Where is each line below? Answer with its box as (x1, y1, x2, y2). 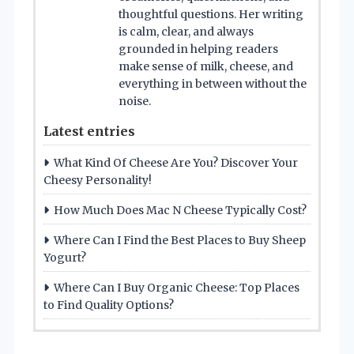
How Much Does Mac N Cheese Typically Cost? (54, 202, 307, 217)
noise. (119, 93, 151, 108)
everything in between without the (119, 76, 307, 91)
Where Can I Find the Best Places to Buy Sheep (54, 232, 306, 247)
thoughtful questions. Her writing (119, 6, 303, 21)
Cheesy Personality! (43, 172, 152, 187)
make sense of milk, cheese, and (119, 58, 293, 73)
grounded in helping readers (119, 41, 278, 56)
